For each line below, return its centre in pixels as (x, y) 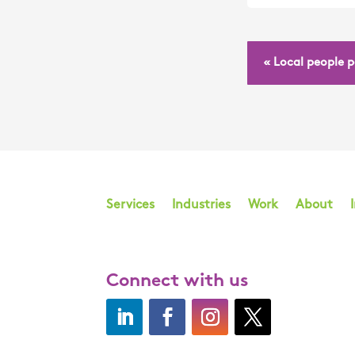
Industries (202, 206)
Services (131, 206)
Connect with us (178, 282)
